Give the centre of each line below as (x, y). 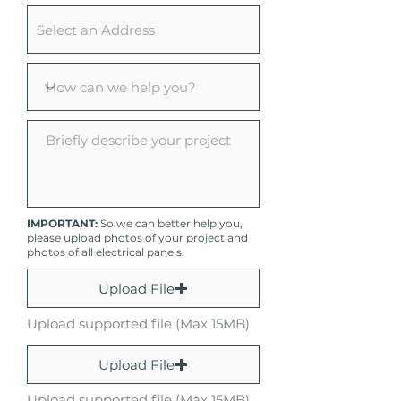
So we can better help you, (171, 223)
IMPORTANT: (64, 223)
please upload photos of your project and (137, 238)
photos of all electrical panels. (106, 252)
